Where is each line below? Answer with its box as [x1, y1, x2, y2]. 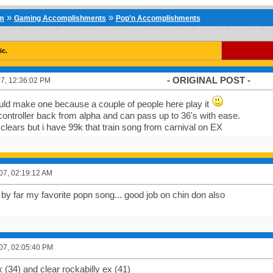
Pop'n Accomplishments [115, 14, 200, 23]
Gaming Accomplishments [13, 14, 106, 23]
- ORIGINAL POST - [166, 75, 250, 85]
